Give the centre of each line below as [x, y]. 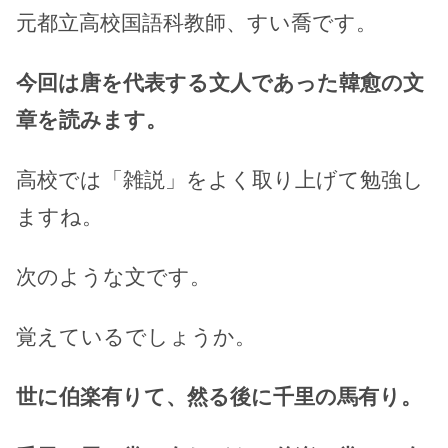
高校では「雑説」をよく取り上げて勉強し [220, 179]
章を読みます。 [91, 119]
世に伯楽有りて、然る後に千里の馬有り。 [219, 397]
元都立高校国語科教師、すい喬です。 [196, 22]
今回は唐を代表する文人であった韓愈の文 [220, 82]
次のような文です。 [113, 276]
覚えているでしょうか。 [136, 336]
